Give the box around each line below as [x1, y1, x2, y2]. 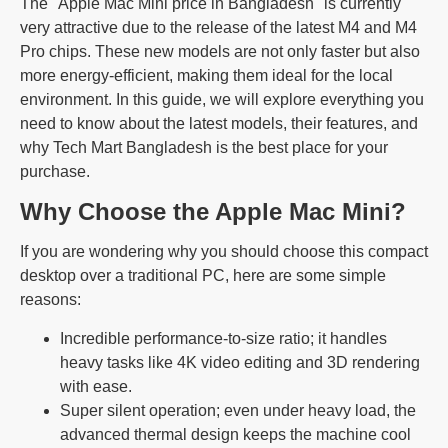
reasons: [20, 290, 81, 308]
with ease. [60, 377, 132, 395]
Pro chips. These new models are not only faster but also [20, 42, 420, 60]
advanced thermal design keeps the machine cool [60, 425, 411, 443]
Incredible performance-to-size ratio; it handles [60, 329, 387, 347]
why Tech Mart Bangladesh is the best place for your [20, 138, 388, 156]
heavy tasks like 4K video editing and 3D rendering [60, 353, 420, 371]
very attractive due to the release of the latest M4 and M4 [20, 18, 417, 36]
